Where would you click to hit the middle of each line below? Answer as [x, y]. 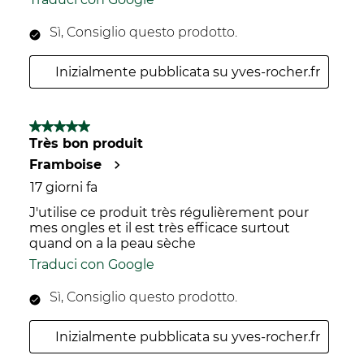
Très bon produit [86, 143]
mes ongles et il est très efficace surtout [160, 228]
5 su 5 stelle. [67, 126]
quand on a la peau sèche [113, 243]
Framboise [65, 165]
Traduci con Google [92, 264]
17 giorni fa [64, 187]
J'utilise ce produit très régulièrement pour [169, 212]
